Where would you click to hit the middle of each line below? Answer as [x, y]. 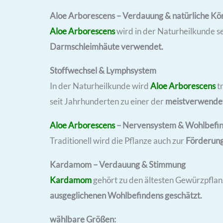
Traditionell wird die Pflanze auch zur [117, 140]
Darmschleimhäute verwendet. [107, 46]
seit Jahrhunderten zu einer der [108, 101]
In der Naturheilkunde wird [100, 86]
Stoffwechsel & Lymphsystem [103, 70]
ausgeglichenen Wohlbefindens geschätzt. [126, 195]
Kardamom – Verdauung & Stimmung [118, 164]
